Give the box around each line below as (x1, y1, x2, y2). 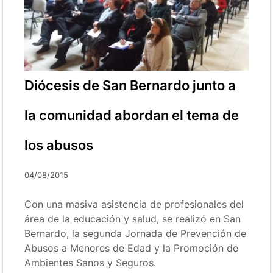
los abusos (24, 137, 94, 154)
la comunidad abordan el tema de (24, 107, 239, 124)
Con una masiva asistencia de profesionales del (24, 198, 244, 211)
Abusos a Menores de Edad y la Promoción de (24, 242, 239, 255)
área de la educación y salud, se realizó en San (24, 213, 241, 225)
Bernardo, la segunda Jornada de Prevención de (24, 227, 247, 240)
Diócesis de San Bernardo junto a (24, 77, 236, 94)
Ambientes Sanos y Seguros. (24, 257, 157, 269)
